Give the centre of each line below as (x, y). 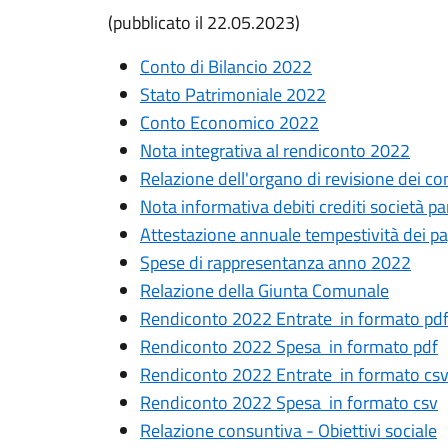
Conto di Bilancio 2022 (226, 66)
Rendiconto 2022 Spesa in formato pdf (289, 346)
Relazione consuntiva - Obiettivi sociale (288, 430)
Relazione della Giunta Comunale (264, 290)
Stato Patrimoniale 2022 (233, 94)
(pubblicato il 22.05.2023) (204, 22)
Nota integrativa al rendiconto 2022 (275, 150)
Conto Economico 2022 (229, 122)
